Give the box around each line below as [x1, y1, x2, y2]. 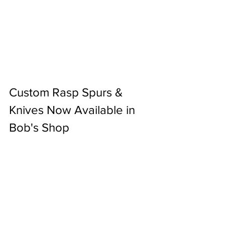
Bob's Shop [9, 120, 69, 134]
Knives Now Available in [9, 102, 138, 117]
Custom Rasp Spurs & [9, 85, 126, 99]
